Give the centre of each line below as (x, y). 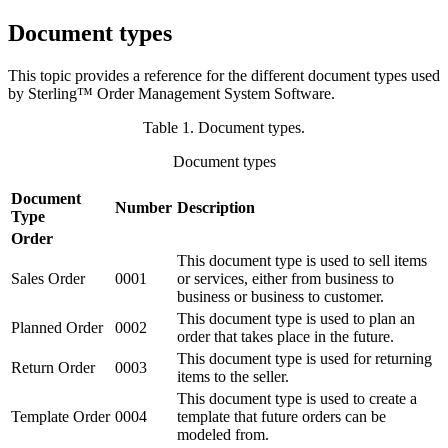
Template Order (60, 416)
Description (216, 207)
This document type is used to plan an (296, 318)
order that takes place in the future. (285, 336)
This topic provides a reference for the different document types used (224, 75)
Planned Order (57, 327)
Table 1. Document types (222, 127)
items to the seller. (233, 376)
